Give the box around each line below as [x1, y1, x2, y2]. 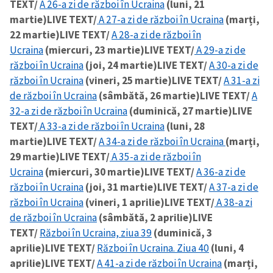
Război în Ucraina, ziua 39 [40, 226, 152, 240]
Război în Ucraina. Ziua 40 [97, 241, 209, 255]
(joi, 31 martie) [83, 180, 157, 194]
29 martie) [10, 150, 60, 164]
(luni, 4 [209, 241, 244, 255]
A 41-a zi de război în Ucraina [97, 257, 222, 271]
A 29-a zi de [194, 43, 246, 57]
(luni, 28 [165, 119, 205, 133]
